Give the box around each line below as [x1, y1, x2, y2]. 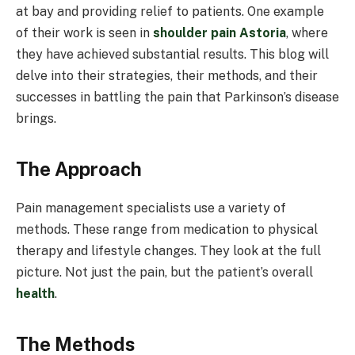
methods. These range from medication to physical [16, 222, 318, 238]
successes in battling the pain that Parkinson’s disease [16, 89, 339, 105]
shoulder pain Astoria [153, 25, 286, 40]
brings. [16, 110, 56, 126]
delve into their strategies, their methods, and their [16, 67, 318, 83]
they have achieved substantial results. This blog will [16, 46, 329, 62]
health [16, 286, 55, 302]
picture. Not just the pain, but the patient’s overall [16, 265, 313, 281]
